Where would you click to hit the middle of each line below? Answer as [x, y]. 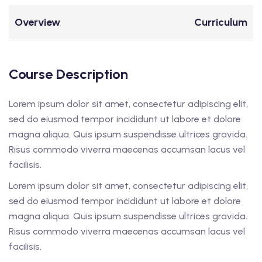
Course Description [68, 74]
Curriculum [221, 23]
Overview [37, 23]
